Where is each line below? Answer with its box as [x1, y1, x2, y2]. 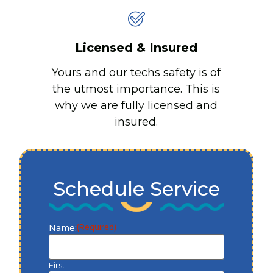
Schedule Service [53, 176, 220, 200]
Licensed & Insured [75, 40, 198, 55]
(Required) [77, 222, 117, 232]
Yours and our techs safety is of [52, 66, 221, 80]
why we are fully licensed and [55, 99, 218, 113]
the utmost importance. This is [52, 82, 221, 96]
